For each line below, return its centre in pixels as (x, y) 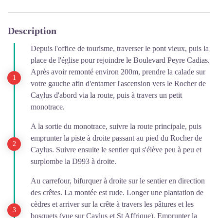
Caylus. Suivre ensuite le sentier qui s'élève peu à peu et (116, 149)
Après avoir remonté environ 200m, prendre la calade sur (118, 72)
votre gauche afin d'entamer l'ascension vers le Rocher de (118, 83)
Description (32, 30)
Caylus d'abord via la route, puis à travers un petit (106, 95)
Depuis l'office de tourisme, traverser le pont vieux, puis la (120, 48)
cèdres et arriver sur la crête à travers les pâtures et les (112, 204)
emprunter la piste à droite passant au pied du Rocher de (116, 138)
